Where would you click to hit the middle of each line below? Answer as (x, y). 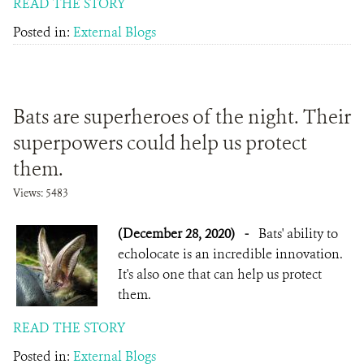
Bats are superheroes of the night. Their (182, 117)
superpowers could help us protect (160, 143)
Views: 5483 (41, 193)
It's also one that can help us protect (220, 274)
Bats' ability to (298, 234)
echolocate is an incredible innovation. (230, 254)
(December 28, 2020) (178, 234)
